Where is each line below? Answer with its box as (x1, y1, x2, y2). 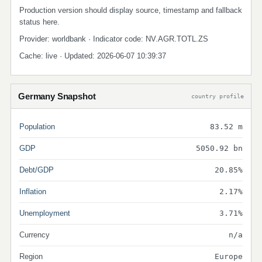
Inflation (19, 187, 46, 196)
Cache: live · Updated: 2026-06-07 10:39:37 (19, 51, 166, 60)
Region (19, 252, 43, 261)
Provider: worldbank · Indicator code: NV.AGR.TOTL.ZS (19, 35, 208, 43)
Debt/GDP (19, 166, 54, 174)
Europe (215, 252, 243, 261)
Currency (19, 230, 50, 239)
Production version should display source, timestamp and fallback (19, 6, 242, 15)
